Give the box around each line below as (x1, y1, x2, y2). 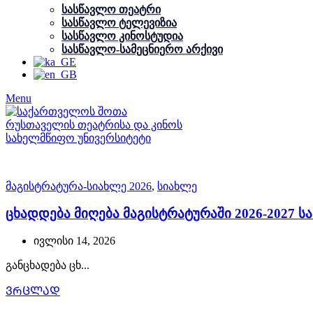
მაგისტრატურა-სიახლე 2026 (6, 180, 152, 192)
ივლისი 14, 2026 (34, 235, 115, 247)
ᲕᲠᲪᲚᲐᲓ (6, 285, 60, 298)
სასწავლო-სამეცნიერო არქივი (61, 43, 223, 55)
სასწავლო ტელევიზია (61, 17, 177, 29)
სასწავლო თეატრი (61, 3, 161, 15)
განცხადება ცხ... (6, 259, 89, 272)
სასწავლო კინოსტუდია (61, 30, 183, 42)
